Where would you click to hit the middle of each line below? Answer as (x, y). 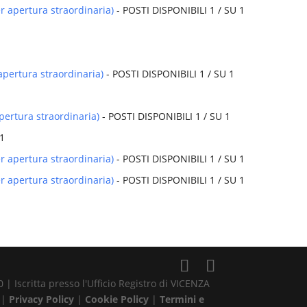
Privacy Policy (43, 299)
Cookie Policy (119, 299)
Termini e (182, 299)
